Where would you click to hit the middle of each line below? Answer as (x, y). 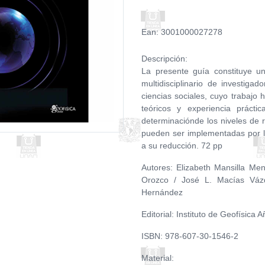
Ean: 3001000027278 (182, 32)
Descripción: (164, 59)
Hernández (162, 192)
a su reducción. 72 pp (183, 146)
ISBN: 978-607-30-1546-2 (190, 236)
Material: (158, 258)
